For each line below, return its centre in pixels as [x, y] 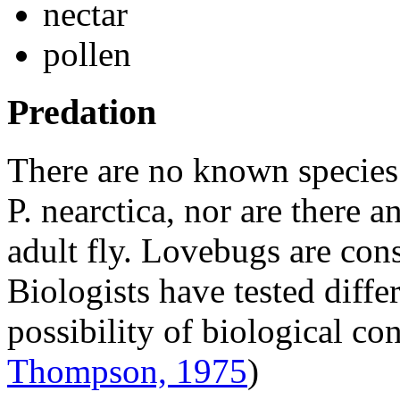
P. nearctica [87, 210]
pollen [87, 54]
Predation [82, 112]
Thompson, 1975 [127, 371]
